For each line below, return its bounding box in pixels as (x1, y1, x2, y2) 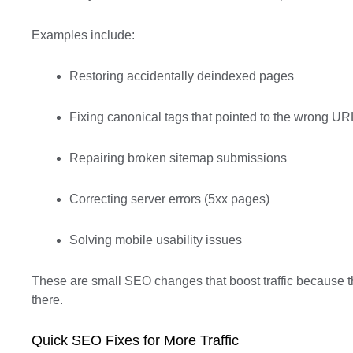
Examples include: (32, 28, 135, 42)
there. (32, 293, 63, 307)
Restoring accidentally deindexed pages (69, 69, 294, 83)
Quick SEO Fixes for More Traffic (32, 333, 239, 348)
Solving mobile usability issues (69, 233, 242, 247)
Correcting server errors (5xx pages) (69, 192, 269, 206)
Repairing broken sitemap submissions (69, 151, 287, 165)
